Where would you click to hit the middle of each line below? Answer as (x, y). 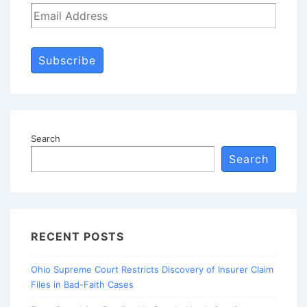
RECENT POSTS (77, 237)
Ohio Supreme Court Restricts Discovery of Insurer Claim (152, 270)
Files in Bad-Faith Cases (82, 285)
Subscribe (67, 61)
